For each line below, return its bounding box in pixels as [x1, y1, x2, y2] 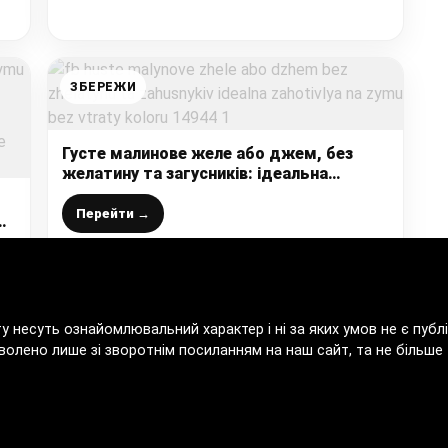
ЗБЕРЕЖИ [70, 79, 137, 94]
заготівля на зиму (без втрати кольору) [62, 183, 377, 203]
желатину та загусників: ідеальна [62, 163, 328, 183]
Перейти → [76, 205, 150, 221]
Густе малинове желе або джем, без [62, 143, 353, 163]
